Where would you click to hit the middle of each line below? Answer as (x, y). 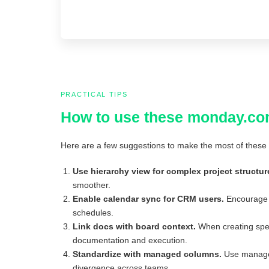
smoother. (91, 185)
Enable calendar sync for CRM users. (148, 199)
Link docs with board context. (134, 227)
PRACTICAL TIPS (94, 95)
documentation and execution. (130, 240)
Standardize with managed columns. (147, 254)
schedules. (93, 213)
